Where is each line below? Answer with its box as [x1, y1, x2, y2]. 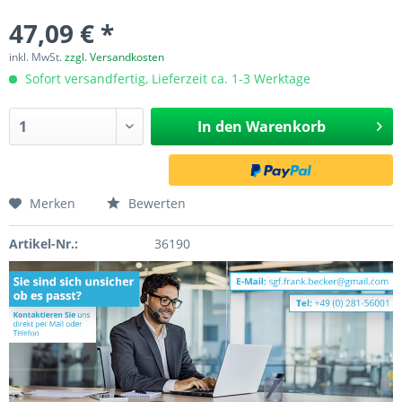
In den [197, 117, 242, 136]
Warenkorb [245, 117, 326, 136]
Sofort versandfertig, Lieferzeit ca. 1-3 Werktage [22, 70, 310, 87]
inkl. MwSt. [9, 49, 65, 65]
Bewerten [125, 195, 186, 212]
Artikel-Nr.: [9, 235, 78, 252]
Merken [30, 195, 75, 212]
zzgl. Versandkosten [65, 49, 164, 65]
